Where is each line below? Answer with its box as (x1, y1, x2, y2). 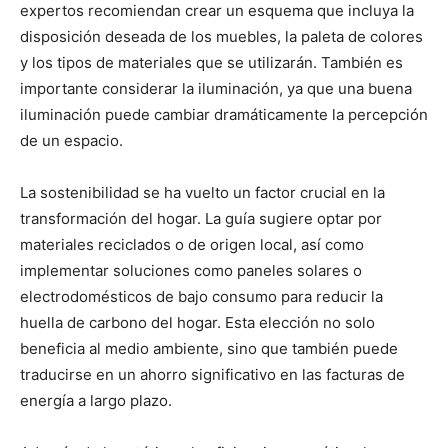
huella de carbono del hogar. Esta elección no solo (20, 312, 375, 332)
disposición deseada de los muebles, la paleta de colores (20, 26, 423, 46)
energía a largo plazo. (20, 390, 172, 410)
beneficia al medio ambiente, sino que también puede (20, 338, 398, 358)
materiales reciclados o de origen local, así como (20, 234, 364, 254)
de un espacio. (20, 130, 123, 150)
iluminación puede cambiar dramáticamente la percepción (20, 104, 428, 124)
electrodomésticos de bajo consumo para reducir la (20, 286, 383, 306)
